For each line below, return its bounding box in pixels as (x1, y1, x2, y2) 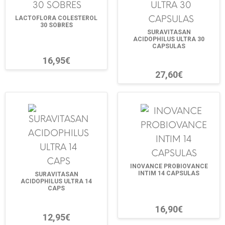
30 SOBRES (40, 22, 73, 29)
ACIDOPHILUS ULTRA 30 (133, 36, 204, 43)
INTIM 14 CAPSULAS (138, 170, 199, 177)
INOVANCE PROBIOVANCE (130, 163, 208, 170)
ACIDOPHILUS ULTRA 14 (21, 178, 92, 185)
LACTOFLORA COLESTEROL (15, 15, 97, 22)
